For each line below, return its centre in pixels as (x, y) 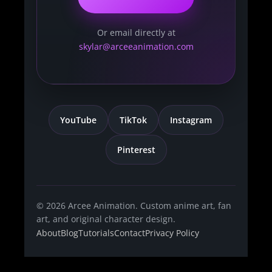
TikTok (133, 120)
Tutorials (96, 233)
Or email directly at (136, 32)
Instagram (191, 120)
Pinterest (136, 149)
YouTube (78, 120)
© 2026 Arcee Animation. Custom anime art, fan (134, 205)
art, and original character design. (106, 219)
